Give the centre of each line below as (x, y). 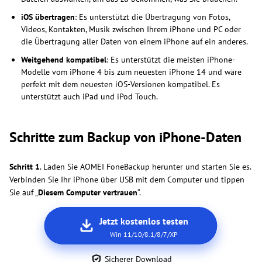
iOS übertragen (48, 17)
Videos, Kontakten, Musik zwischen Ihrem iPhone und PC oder (131, 29)
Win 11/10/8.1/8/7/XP (144, 235)
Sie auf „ (24, 192)
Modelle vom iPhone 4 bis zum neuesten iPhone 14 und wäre (131, 72)
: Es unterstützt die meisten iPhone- (171, 60)
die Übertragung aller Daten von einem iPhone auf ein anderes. (135, 42)
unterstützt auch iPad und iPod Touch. (89, 96)
